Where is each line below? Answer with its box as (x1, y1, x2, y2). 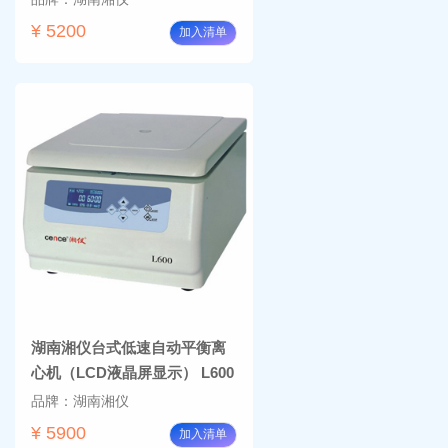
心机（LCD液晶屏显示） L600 (31, 363, 234, 381)
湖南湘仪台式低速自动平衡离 (31, 338, 226, 356)
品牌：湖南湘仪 (31, 392, 129, 409)
